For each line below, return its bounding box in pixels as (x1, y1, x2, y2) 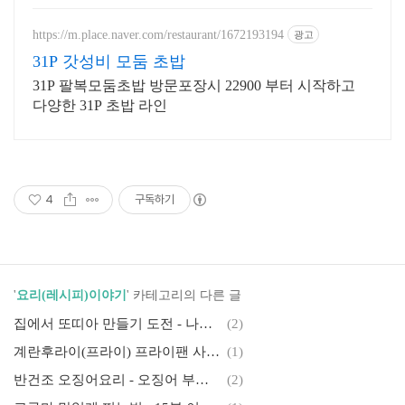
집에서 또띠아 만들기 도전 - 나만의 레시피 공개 (199, 316, 212, 331)
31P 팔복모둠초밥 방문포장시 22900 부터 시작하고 (33, 78, 355, 93)
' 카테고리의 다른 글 (127, 288, 241, 302)
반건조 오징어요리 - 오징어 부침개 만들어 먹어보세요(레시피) (195, 372, 209, 387)
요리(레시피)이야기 (16, 288, 127, 302)
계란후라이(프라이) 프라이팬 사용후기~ (206, 344, 220, 359)
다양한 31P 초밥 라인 (33, 98, 167, 113)
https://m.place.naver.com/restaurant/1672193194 (33, 27, 284, 42)
